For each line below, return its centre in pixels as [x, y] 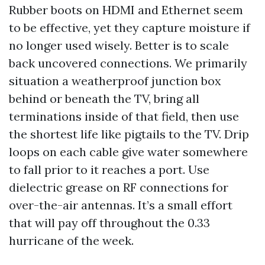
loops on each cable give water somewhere [128, 152]
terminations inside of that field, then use [124, 116]
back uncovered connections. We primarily [128, 63]
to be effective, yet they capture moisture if [130, 28]
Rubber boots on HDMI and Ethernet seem [126, 10]
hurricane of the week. [71, 240]
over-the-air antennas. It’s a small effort [121, 205]
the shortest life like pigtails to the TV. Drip [129, 134]
